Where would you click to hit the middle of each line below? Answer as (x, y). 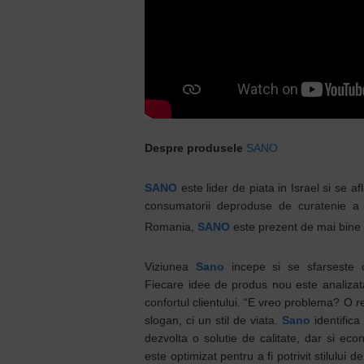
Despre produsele (196, 148)
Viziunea (170, 266)
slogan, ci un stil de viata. (214, 320)
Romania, (171, 227)
